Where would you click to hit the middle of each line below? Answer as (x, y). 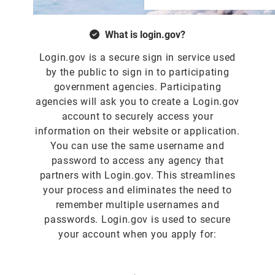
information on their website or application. (137, 131)
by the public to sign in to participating (137, 72)
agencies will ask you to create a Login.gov (137, 101)
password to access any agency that (137, 160)
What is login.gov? (145, 34)
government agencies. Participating (137, 87)
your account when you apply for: (137, 234)
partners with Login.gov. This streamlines (137, 175)
